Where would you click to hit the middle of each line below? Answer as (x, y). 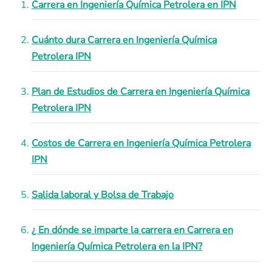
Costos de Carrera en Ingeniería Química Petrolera (141, 143)
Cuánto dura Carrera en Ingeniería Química (124, 40)
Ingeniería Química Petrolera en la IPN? (117, 246)
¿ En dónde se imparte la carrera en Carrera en (132, 230)
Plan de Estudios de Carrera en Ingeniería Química (141, 92)
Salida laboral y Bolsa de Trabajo (103, 195)
